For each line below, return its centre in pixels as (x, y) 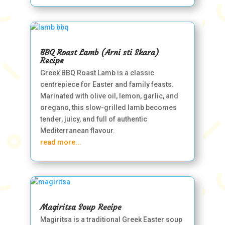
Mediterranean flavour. (77, 131)
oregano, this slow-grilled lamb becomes (108, 107)
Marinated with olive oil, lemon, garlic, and (109, 96)
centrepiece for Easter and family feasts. (107, 84)
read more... (61, 142)
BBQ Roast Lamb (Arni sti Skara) (99, 52)
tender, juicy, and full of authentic (93, 119)
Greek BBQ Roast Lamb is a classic (97, 73)
